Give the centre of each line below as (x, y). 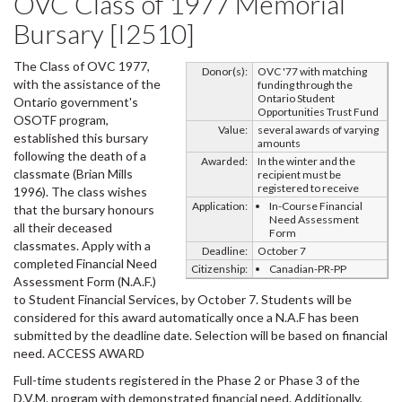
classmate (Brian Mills (73, 174)
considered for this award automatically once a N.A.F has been (186, 317)
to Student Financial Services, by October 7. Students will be (183, 299)
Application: (220, 206)
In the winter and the (306, 161)
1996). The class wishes (80, 192)
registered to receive (308, 188)
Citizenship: (219, 269)
